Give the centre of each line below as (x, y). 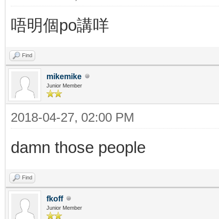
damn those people (78, 147)
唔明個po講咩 (60, 25)
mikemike (64, 76)
